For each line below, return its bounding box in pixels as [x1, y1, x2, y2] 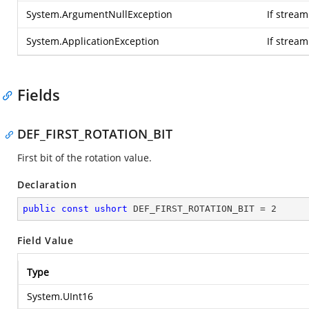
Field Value [17, 234, 74, 247]
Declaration [17, 178, 77, 191]
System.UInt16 [27, 290, 93, 303]
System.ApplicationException [26, 34, 159, 48]
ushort [94, 203, 128, 214]
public [23, 203, 56, 214]
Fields [17, 84, 60, 105]
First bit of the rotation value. [17, 151, 152, 164]
